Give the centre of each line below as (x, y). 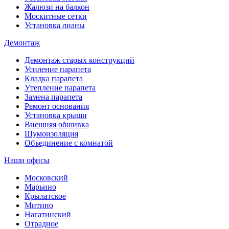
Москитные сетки (56, 16)
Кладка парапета (54, 78)
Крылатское (45, 196)
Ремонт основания (57, 106)
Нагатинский (48, 214)
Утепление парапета (60, 88)
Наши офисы (27, 160)
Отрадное (41, 224)
